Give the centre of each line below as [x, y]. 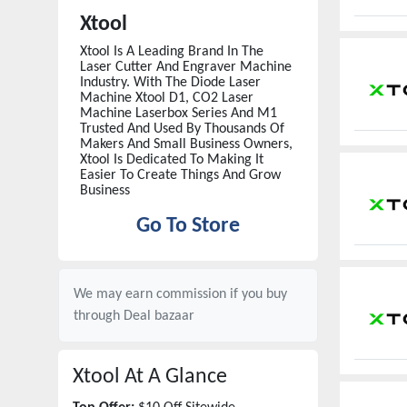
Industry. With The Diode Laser [170, 83]
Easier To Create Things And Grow [180, 175]
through [99, 316]
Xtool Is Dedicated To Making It [172, 160]
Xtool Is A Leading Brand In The [172, 52]
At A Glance [174, 377]
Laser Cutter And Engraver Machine [186, 67]
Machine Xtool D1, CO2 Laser [167, 98]
